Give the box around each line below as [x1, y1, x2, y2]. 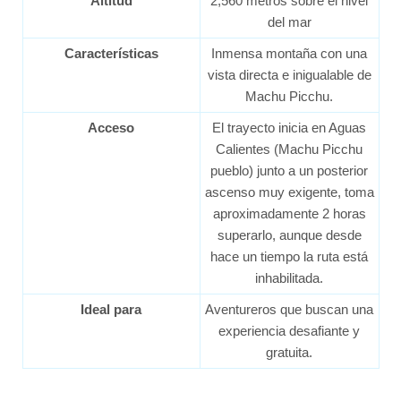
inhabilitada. [255, 270, 323, 286]
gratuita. [266, 345, 312, 361]
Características [64, 46, 158, 62]
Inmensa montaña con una [211, 46, 367, 62]
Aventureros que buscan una [205, 302, 373, 318]
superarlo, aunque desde [217, 227, 362, 243]
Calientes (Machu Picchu [216, 141, 363, 158]
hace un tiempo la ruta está [210, 249, 368, 265]
